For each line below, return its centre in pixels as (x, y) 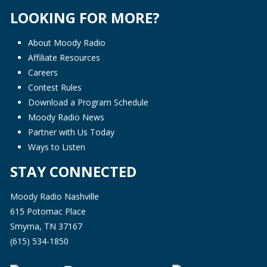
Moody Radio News (66, 117)
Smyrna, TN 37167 (46, 226)
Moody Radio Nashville (54, 196)
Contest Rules (55, 87)
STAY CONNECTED (73, 171)
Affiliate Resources (64, 58)
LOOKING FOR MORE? (85, 18)
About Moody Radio (66, 43)
